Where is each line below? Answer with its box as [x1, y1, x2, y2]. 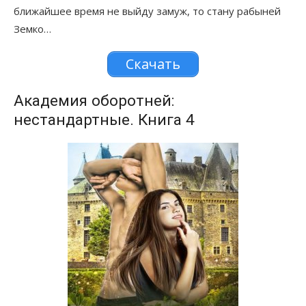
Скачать [126, 55, 180, 74]
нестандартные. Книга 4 [14, 111, 195, 129]
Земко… [14, 22, 51, 36]
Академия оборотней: [14, 92, 175, 110]
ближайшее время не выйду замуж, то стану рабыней [14, 4, 281, 18]
